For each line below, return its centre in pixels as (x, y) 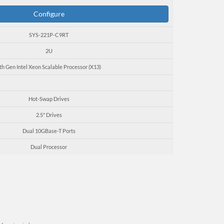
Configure (49, 13)
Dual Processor (49, 146)
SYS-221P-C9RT (49, 34)
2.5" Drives (49, 114)
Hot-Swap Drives (49, 98)
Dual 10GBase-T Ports (49, 130)
